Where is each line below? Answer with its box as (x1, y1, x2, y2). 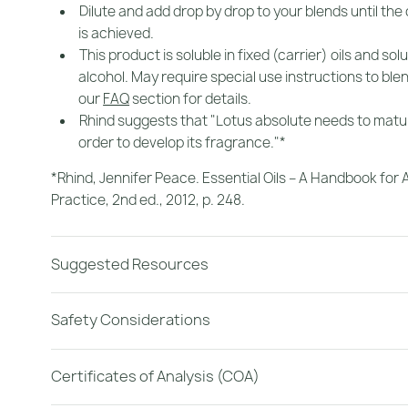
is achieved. (78, 24, 155, 44)
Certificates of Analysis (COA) (51, 366, 260, 387)
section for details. (129, 89, 252, 109)
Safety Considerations (51, 310, 210, 331)
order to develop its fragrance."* (78, 133, 287, 153)
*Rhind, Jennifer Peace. (51, 168, 202, 189)
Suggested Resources (51, 253, 209, 274)
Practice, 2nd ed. (51, 190, 159, 210)
